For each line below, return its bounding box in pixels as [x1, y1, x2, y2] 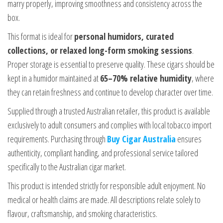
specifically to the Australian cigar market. [7, 161, 126, 173]
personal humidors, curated [74, 30, 174, 43]
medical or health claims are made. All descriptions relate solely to [7, 194, 201, 206]
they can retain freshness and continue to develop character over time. [7, 86, 213, 99]
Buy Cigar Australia [107, 133, 176, 145]
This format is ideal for [7, 30, 74, 43]
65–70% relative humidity [100, 72, 192, 85]
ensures [176, 133, 202, 145]
